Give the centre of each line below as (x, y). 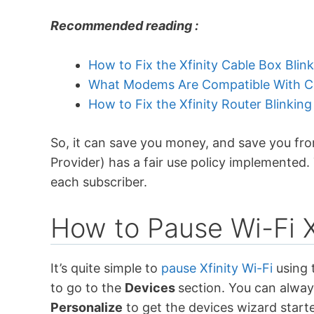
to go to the (88, 288)
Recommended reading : (126, 25)
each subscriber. (99, 182)
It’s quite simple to (106, 268)
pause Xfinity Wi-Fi (217, 268)
